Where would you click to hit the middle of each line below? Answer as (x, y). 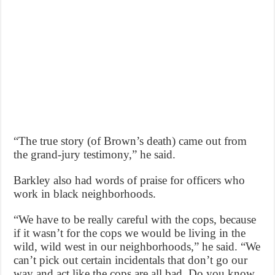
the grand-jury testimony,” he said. (95, 154)
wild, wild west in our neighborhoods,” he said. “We (137, 246)
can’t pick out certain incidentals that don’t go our (131, 260)
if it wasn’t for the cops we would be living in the (130, 233)
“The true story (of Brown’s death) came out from (130, 141)
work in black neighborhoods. (85, 193)
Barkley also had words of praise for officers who (130, 180)
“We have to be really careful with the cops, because (135, 219)
